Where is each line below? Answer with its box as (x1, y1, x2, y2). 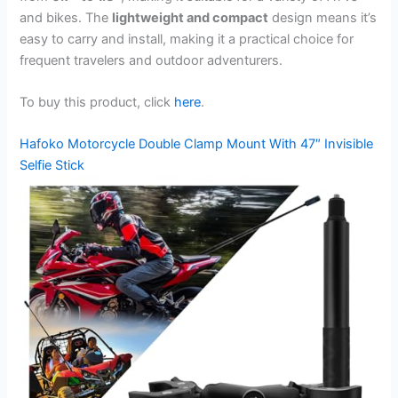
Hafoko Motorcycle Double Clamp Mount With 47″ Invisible (20, 136, 374, 153)
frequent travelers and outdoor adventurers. (20, 52, 283, 68)
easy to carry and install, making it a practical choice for (20, 30, 354, 47)
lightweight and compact (112, 9, 269, 26)
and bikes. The (20, 9, 113, 26)
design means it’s (268, 9, 378, 26)
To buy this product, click (20, 93, 175, 110)
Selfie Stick (20, 157, 85, 174)
